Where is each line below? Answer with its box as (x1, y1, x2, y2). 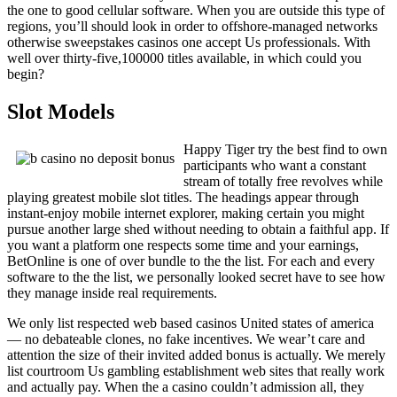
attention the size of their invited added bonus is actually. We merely (7, 346, 385, 362)
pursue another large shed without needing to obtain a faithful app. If (7, 221, 389, 237)
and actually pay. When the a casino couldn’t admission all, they (7, 378, 364, 394)
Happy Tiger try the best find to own (183, 141, 387, 157)
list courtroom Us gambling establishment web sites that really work (7, 362, 385, 378)
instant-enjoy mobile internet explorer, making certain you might (7, 205, 364, 221)
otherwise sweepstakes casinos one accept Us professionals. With (7, 34, 370, 50)
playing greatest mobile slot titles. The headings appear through (7, 189, 359, 205)
